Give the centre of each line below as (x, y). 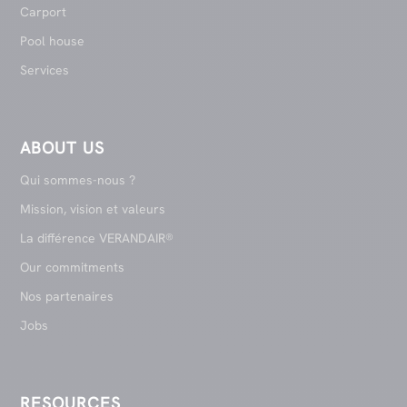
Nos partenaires (67, 297)
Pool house (53, 41)
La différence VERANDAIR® (97, 238)
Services (45, 70)
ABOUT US (63, 148)
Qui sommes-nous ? (78, 180)
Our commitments (73, 268)
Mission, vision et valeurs (93, 209)
